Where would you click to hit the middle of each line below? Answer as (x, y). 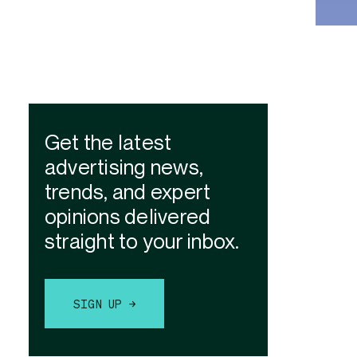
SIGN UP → (104, 304)
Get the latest (108, 144)
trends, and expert (128, 193)
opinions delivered (128, 218)
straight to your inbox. (142, 243)
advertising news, (124, 169)
